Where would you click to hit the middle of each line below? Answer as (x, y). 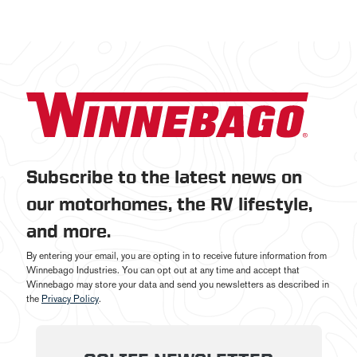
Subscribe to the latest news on (164, 177)
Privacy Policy (70, 299)
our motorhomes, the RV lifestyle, (169, 204)
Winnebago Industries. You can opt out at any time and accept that (163, 270)
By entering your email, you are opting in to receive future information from (177, 256)
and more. (69, 231)
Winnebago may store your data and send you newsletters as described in (178, 284)
